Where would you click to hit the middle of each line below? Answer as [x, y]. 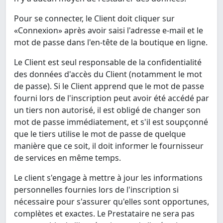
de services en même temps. [67, 158]
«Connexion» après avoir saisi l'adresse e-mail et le [109, 31]
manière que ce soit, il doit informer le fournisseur [109, 146]
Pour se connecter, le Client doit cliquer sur [94, 19]
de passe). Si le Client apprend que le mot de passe [109, 86]
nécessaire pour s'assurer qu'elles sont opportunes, [111, 202]
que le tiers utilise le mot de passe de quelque [100, 134]
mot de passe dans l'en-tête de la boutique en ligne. [111, 43]
